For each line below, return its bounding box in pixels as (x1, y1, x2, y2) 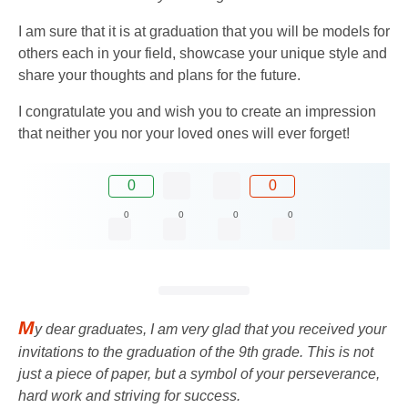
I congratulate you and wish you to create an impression (18, 104, 376, 120)
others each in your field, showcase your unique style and (18, 46, 387, 62)
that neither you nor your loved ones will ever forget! (18, 126, 350, 142)
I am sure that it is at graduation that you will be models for (18, 24, 390, 40)
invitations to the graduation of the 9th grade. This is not (18, 343, 373, 360)
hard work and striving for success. (18, 387, 240, 403)
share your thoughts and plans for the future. (18, 67, 301, 84)
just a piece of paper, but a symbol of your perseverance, (18, 365, 380, 382)
